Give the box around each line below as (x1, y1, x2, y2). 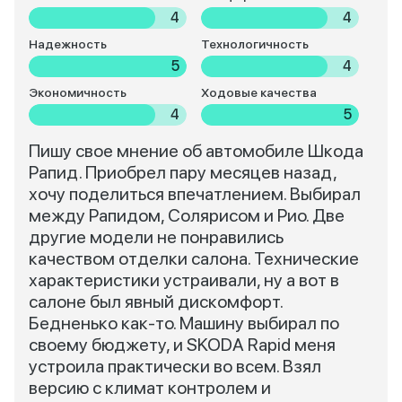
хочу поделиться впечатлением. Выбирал (29, 183, 361, 205)
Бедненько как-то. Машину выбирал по (29, 312, 339, 334)
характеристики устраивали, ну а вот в (29, 269, 339, 291)
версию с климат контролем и (29, 377, 271, 398)
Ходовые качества (200, 85, 317, 100)
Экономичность (29, 85, 127, 100)
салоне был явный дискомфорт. (29, 291, 283, 312)
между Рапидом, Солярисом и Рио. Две (29, 205, 345, 226)
